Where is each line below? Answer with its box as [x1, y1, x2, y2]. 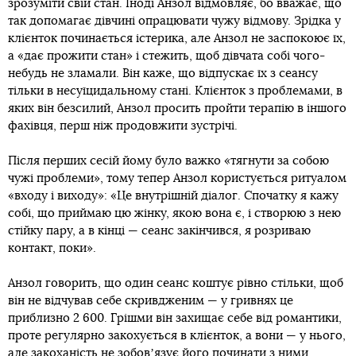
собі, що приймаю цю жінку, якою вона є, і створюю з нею [8, 207, 341, 219]
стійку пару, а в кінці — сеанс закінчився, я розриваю [8, 224, 311, 237]
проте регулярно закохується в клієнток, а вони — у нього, [8, 329, 346, 342]
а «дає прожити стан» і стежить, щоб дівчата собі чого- [8, 49, 325, 62]
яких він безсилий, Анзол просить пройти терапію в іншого [8, 102, 346, 114]
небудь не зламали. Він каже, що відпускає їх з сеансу [8, 67, 318, 79]
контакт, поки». [8, 242, 96, 254]
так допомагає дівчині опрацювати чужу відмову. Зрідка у [8, 14, 341, 27]
